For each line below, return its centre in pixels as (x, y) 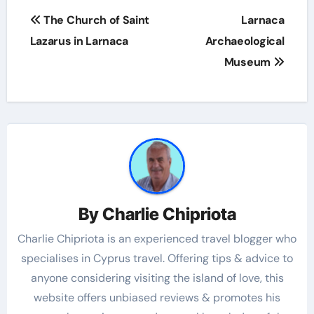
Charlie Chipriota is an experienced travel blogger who (157, 239)
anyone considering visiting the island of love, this (157, 278)
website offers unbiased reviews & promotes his (157, 298)
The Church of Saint (95, 20)
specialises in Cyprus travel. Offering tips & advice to (157, 259)
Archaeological (245, 41)
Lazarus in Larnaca (79, 41)
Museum (248, 62)
